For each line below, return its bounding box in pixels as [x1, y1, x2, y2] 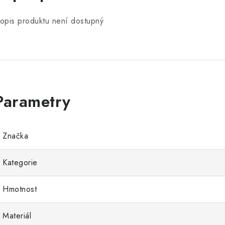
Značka [3, 130, 28, 142]
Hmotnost [3, 183, 37, 195]
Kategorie [3, 157, 38, 168]
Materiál [3, 210, 31, 221]
